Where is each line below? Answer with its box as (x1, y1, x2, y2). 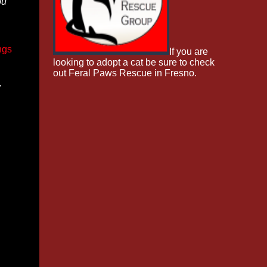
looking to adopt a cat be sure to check (52, 57, 215, 67)
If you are (169, 46, 208, 57)
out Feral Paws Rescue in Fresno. (52, 68, 197, 78)
